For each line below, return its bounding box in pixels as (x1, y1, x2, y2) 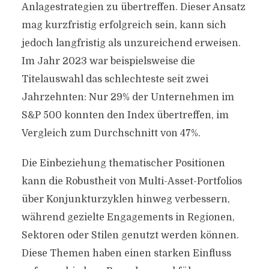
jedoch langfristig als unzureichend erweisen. (21, 38, 241, 49)
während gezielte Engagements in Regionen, (21, 212, 235, 223)
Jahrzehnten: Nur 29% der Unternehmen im (21, 92, 234, 103)
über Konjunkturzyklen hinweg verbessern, (21, 194, 230, 205)
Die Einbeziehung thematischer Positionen (21, 158, 225, 169)
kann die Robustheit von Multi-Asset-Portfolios (21, 176, 242, 187)
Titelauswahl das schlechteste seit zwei (21, 74, 208, 85)
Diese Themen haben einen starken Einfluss (21, 248, 231, 259)
